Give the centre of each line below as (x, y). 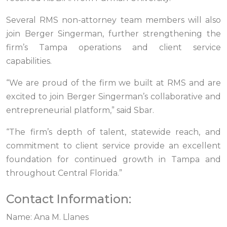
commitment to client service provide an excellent (113, 146)
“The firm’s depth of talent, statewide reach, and (113, 132)
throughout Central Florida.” (64, 173)
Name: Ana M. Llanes (47, 217)
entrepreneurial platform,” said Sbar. (80, 110)
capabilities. (29, 61)
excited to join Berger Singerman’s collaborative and (113, 97)
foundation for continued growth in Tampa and (113, 160)
